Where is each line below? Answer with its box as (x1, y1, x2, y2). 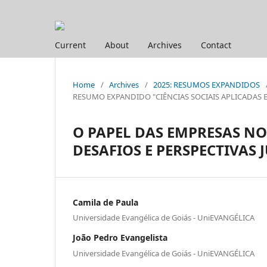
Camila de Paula (73, 196, 138, 208)
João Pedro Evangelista (73, 232, 167, 244)
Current (55, 39, 86, 51)
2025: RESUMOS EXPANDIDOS (153, 79, 260, 90)
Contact (201, 39, 231, 51)
